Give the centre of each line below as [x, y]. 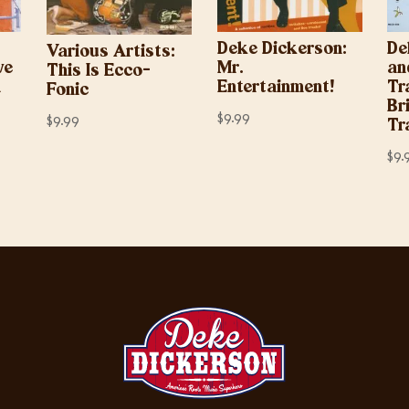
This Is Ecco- [98, 72]
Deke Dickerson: [282, 49]
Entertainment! [275, 88]
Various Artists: [110, 53]
